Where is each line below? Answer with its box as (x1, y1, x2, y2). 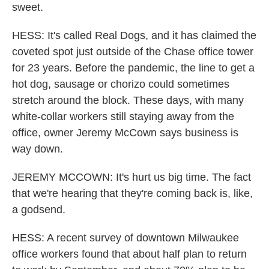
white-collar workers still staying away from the (12, 110, 234, 122)
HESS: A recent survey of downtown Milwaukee (12, 232, 239, 244)
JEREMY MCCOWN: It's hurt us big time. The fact (12, 171, 251, 183)
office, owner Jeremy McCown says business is (12, 127, 238, 139)
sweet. (12, 1, 43, 13)
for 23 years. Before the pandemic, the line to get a (12, 62, 255, 74)
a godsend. (12, 204, 65, 216)
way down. (12, 143, 63, 155)
